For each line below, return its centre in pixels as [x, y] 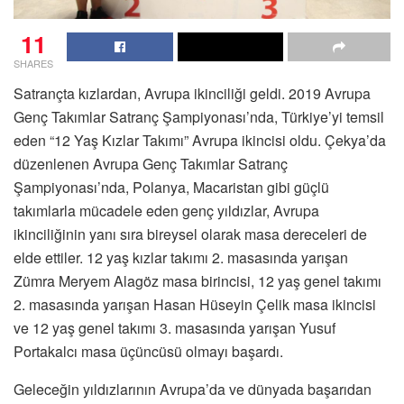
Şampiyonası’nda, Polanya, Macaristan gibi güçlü [171, 187]
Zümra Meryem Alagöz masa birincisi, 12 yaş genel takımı [197, 280]
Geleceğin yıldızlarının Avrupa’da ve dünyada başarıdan [193, 389]
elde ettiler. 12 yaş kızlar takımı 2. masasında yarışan [181, 257]
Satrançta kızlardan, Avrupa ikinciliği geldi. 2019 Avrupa [192, 93]
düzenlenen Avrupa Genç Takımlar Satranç [151, 163]
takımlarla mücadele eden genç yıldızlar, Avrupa [166, 210]
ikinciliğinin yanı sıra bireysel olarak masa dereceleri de [190, 234]
